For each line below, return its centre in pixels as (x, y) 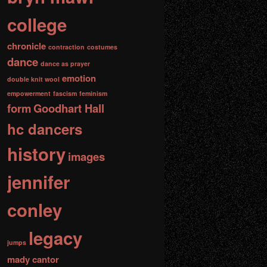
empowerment (29, 93)
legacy (55, 237)
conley (35, 209)
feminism (93, 93)
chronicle (27, 46)
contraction (66, 46)
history (36, 153)
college (37, 24)
